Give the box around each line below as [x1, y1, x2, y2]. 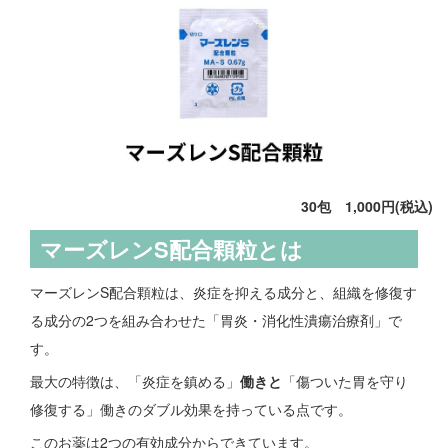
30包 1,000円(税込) [301, 196, 433, 217]
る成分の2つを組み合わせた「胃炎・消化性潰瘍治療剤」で [30, 310, 402, 331]
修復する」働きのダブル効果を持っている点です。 [30, 399, 352, 420]
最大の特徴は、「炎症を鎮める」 [30, 371, 240, 392]
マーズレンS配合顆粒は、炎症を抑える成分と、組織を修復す [30, 282, 417, 303]
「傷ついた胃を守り [282, 371, 408, 392]
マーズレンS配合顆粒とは [40, 233, 303, 266]
